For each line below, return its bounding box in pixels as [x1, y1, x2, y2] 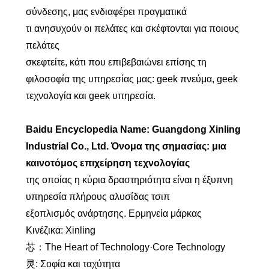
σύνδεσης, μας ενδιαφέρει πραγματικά [25, 7, 187, 17]
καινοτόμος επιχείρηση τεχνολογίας [25, 158, 190, 168]
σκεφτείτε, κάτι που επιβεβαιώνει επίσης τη [25, 57, 207, 67]
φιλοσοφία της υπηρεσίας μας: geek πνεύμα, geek [25, 74, 238, 84]
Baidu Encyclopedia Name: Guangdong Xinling [25, 124, 241, 134]
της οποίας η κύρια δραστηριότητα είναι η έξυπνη [25, 175, 233, 185]
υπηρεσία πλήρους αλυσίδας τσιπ [25, 192, 170, 202]
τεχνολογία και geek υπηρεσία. [25, 91, 156, 101]
